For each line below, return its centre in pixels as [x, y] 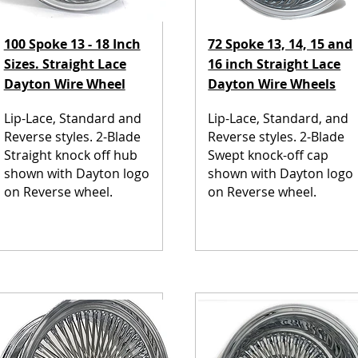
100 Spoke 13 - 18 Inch [72, 44]
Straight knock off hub [70, 155]
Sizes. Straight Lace [65, 64]
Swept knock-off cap [268, 155]
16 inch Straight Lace [274, 64]
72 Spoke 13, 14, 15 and [280, 44]
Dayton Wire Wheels [272, 84]
